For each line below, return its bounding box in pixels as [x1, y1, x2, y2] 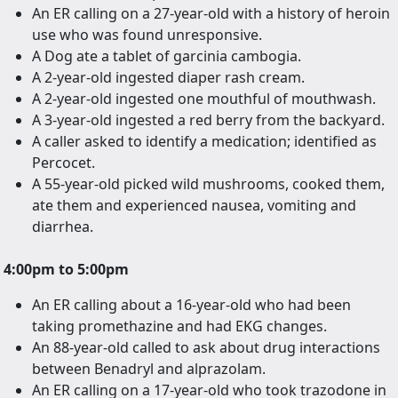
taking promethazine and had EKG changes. [32, 316, 327, 337]
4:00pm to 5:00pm [4, 259, 129, 280]
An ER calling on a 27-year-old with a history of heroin [32, 4, 390, 24]
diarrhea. [32, 217, 93, 237]
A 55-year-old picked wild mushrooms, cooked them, [32, 174, 385, 195]
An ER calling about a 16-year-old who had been [32, 295, 351, 315]
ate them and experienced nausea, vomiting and [32, 195, 356, 216]
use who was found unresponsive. [32, 25, 262, 45]
